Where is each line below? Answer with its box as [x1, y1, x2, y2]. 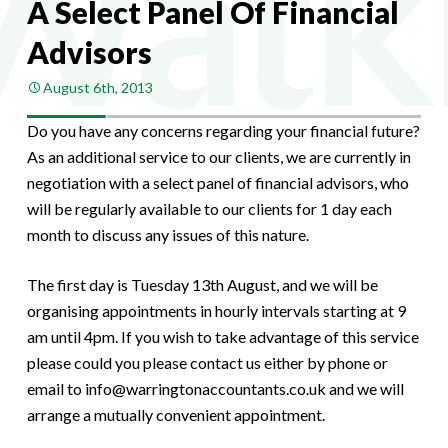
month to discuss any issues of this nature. [26, 224, 309, 244]
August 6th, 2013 [42, 78, 153, 96]
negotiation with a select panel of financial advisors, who [26, 172, 409, 192]
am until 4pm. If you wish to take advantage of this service [26, 326, 419, 346]
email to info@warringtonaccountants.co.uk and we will [26, 378, 404, 398]
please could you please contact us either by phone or [26, 352, 388, 372]
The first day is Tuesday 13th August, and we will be [26, 274, 378, 294]
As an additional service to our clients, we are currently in [26, 146, 411, 166]
